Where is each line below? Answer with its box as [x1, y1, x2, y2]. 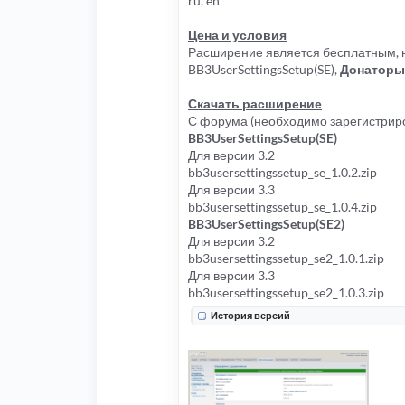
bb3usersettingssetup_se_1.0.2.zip [188, 165, 377, 181]
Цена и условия [188, 27, 287, 43]
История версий [211, 309, 290, 322]
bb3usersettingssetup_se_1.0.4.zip [188, 199, 377, 215]
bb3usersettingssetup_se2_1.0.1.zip [188, 250, 384, 267]
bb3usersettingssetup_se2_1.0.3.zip [188, 285, 384, 301]
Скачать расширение [188, 96, 322, 112]
